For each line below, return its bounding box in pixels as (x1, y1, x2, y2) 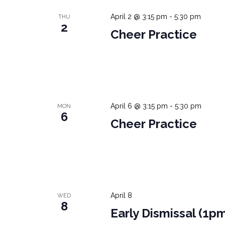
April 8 (110, 191, 132, 200)
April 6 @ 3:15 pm (110, 102, 168, 110)
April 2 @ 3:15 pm (110, 13, 167, 21)
